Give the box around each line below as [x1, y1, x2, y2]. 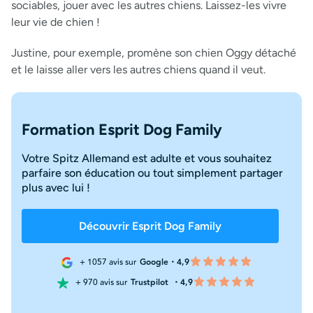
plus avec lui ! [22, 180, 90, 194]
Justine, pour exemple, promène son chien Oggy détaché [11, 45, 296, 59]
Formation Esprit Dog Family [22, 119, 222, 139]
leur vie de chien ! [11, 15, 100, 29]
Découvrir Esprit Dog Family [79, 219, 221, 233]
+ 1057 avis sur [79, 255, 136, 269]
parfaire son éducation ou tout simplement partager [22, 166, 283, 180]
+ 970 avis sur [75, 275, 127, 289]
